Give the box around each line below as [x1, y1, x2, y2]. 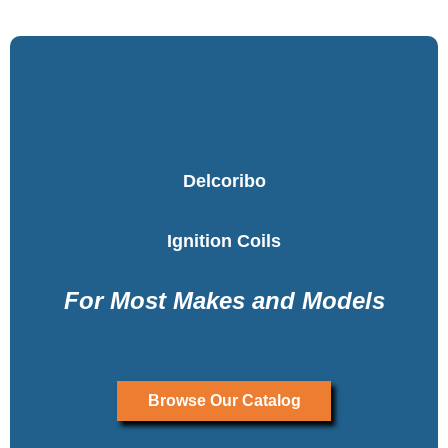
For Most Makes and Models [63, 286, 385, 314]
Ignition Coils [167, 230, 281, 251]
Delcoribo [182, 170, 266, 191]
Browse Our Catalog [147, 391, 301, 409]
